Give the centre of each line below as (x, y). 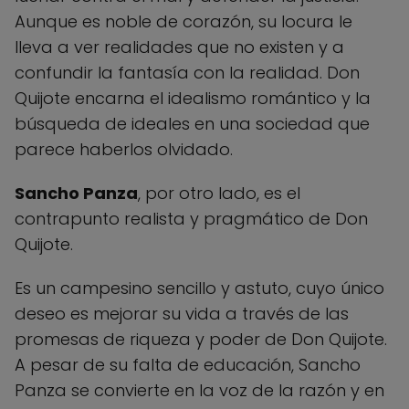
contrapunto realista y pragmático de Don (191, 218)
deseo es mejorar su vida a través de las (182, 313)
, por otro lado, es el (219, 193)
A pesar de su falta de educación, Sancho (188, 364)
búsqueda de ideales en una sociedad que (192, 123)
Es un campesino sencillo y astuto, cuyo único (199, 288)
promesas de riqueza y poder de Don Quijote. (201, 339)
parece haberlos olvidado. (124, 149)
